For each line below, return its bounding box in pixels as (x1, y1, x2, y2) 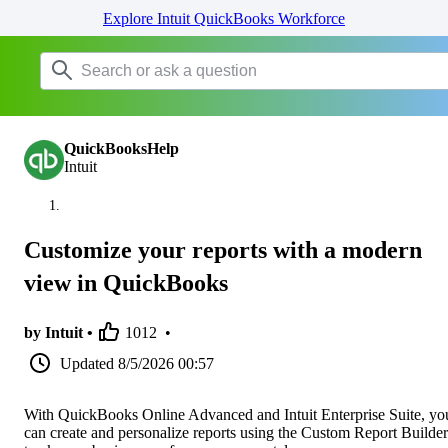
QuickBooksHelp (64, 140, 179, 157)
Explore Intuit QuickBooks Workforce (103, 10, 345, 27)
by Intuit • (24, 323, 93, 341)
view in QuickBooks (24, 269, 228, 296)
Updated (60, 354, 114, 372)
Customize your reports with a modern (24, 236, 422, 263)
